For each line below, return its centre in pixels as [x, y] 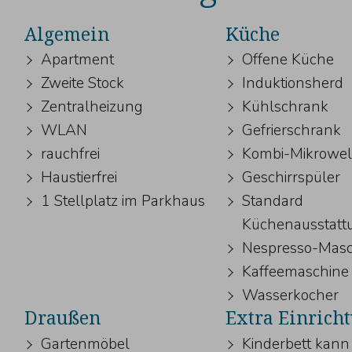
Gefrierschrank [292, 131]
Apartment [77, 60]
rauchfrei [70, 154]
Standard [273, 202]
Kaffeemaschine [296, 272]
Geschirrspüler [291, 178]
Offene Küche [288, 60]
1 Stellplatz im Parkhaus [123, 202]
